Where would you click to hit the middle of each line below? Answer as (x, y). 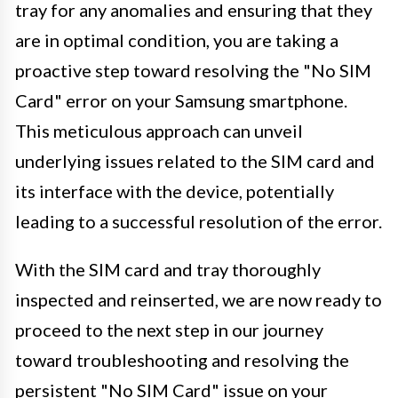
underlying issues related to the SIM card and (195, 160)
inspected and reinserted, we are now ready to (199, 299)
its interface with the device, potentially (175, 191)
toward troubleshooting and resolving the (182, 359)
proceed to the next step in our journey (169, 329)
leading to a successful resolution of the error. (199, 221)
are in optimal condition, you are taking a (177, 40)
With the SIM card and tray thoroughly (168, 269)
